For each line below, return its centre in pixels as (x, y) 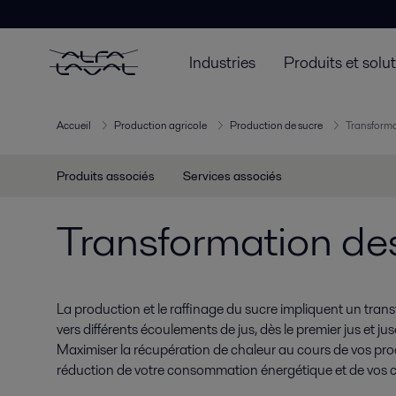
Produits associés (106, 176)
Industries (222, 62)
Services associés (232, 176)
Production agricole (160, 126)
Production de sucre (276, 126)
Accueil (74, 126)
